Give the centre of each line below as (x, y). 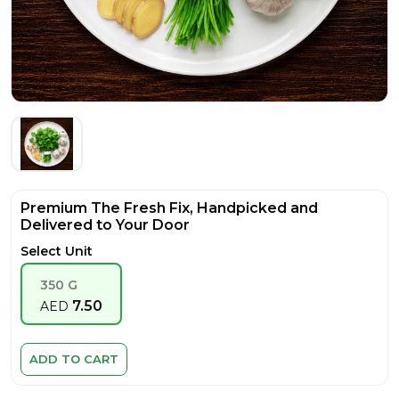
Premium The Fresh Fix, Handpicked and (169, 208)
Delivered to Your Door (105, 224)
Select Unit (57, 251)
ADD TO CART (74, 358)
